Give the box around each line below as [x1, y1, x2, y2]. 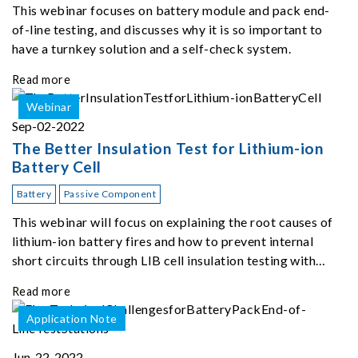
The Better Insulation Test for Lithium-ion [12, 138, 324, 157]
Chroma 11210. [12, 271, 102, 287]
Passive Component [63, 187, 157, 200]
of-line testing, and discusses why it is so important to [12, 21, 323, 37]
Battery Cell [12, 157, 101, 176]
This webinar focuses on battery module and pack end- [12, 2, 330, 18]
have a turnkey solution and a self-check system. [12, 40, 292, 56]
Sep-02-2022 [12, 117, 85, 133]
